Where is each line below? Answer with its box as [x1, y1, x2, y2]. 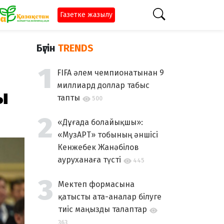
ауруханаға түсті [57, 155, 121, 164]
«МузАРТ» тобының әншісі [57, 130, 158, 139]
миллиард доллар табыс [57, 80, 149, 90]
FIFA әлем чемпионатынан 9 [57, 68, 164, 77]
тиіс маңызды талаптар [58, 204, 147, 214]
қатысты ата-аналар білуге [58, 192, 161, 201]
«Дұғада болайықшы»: [57, 117, 143, 127]
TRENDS [58, 42, 93, 54]
